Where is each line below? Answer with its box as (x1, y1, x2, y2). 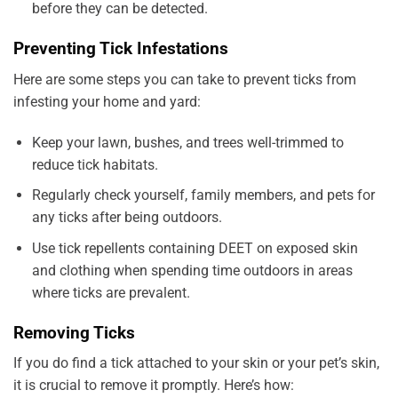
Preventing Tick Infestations (13, 38, 228, 60)
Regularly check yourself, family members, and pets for (31, 187, 375, 204)
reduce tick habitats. (31, 155, 158, 173)
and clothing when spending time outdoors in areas (31, 261, 353, 279)
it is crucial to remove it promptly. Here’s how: (13, 377, 294, 394)
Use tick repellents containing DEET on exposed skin (31, 239, 358, 257)
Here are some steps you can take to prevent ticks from (13, 70, 356, 88)
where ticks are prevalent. (31, 283, 190, 301)
